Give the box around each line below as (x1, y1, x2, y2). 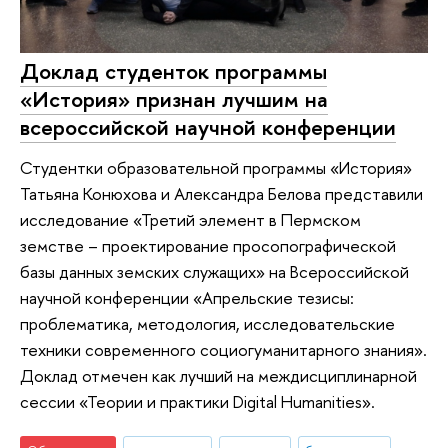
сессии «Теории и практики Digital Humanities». (20, 389, 375, 413)
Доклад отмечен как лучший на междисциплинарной (20, 363, 417, 387)
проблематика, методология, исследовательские (20, 311, 395, 335)
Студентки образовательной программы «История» (20, 155, 412, 179)
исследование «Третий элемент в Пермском (20, 207, 361, 231)
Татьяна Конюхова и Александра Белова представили (20, 181, 423, 205)
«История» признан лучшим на (20, 84, 328, 115)
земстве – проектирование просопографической (20, 233, 396, 257)
